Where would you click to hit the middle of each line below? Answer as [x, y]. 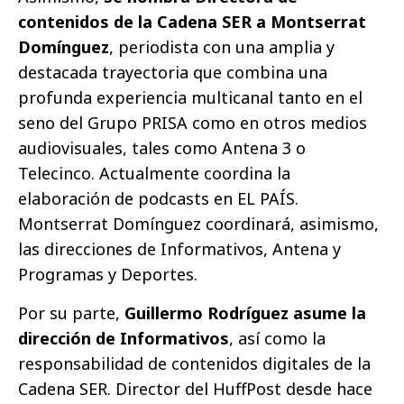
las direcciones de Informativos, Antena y [179, 249]
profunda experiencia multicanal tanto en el [190, 98]
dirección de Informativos [124, 339]
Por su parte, [71, 313]
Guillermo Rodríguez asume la [245, 313]
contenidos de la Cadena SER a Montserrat [192, 22]
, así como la [277, 339]
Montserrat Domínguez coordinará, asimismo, [198, 224]
